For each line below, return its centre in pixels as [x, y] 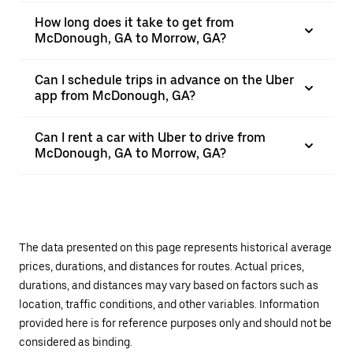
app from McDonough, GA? [115, 96]
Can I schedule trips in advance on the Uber [164, 80]
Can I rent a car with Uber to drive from [150, 137]
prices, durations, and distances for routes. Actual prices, [162, 266]
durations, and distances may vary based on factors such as [169, 285]
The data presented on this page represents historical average [175, 247]
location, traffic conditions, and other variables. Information [169, 304]
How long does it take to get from [134, 22]
